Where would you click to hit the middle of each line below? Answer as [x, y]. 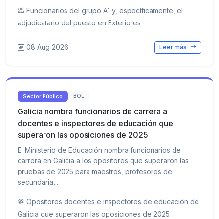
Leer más [174, 47]
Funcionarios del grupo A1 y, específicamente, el [105, 10]
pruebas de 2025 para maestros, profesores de [95, 172]
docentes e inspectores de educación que [95, 123]
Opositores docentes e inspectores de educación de [113, 202]
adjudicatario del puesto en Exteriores [79, 22]
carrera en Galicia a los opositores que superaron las [103, 161]
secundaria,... [39, 182]
